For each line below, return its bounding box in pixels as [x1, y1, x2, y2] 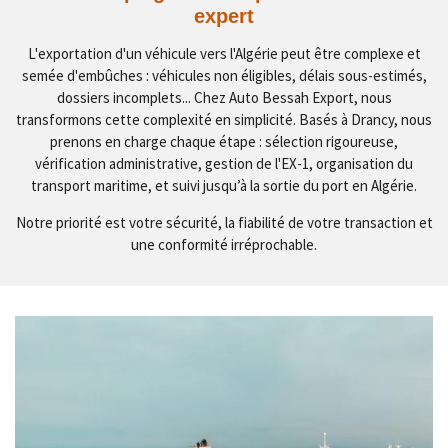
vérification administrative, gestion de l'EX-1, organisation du [35, 154, 413, 174]
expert [194, 5, 254, 28]
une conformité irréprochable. [131, 235, 317, 255]
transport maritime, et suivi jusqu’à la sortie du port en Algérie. [31, 176, 417, 196]
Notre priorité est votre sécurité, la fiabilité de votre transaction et [15, 213, 433, 233]
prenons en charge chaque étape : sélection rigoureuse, [50, 132, 398, 152]
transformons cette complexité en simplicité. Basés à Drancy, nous [16, 110, 432, 130]
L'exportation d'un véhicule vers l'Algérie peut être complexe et [27, 44, 421, 64]
